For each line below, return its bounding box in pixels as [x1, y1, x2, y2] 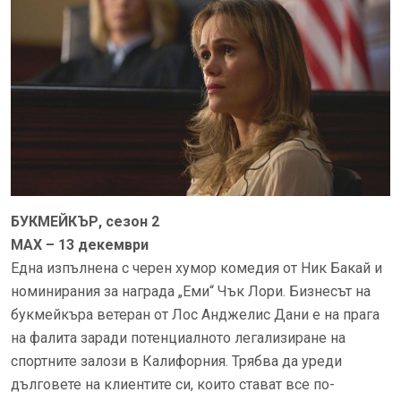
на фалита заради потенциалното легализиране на [11, 328, 346, 346]
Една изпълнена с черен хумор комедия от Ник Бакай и [11, 259, 382, 277]
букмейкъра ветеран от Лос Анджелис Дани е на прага [11, 305, 380, 323]
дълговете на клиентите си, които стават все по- [11, 375, 335, 393]
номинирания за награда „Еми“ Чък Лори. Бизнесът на [11, 282, 371, 300]
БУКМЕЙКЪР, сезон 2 [11, 212, 159, 230]
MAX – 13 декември [11, 235, 149, 253]
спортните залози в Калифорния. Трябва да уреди [11, 352, 342, 370]
